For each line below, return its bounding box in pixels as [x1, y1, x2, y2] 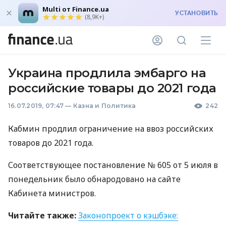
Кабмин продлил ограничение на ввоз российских [8, 123, 213, 134]
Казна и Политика [73, 102, 136, 109]
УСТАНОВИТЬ [175, 10, 218, 17]
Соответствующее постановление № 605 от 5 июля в [8, 159, 218, 171]
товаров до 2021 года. [8, 137, 93, 148]
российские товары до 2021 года [8, 81, 216, 95]
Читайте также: [8, 210, 76, 221]
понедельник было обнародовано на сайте [8, 174, 181, 185]
